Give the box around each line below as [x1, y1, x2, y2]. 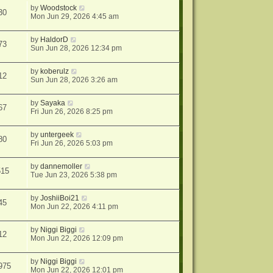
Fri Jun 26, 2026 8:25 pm [30, 107, 113, 116]
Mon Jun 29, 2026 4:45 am [30, 12, 119, 21]
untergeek [40, 130, 74, 140]
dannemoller [40, 162, 83, 171]
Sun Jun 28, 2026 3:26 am [30, 76, 118, 85]
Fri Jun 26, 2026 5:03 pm [30, 139, 113, 148]
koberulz [40, 67, 69, 76]
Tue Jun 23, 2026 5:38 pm [30, 171, 118, 180]
